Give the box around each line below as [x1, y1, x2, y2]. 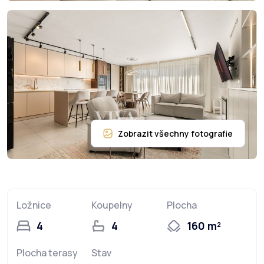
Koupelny [91, 199, 133, 212]
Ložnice [16, 199, 51, 212]
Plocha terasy [16, 246, 78, 260]
